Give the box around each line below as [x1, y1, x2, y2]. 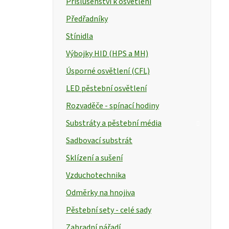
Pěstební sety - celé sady [66, 204, 151, 216]
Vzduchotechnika [66, 169, 126, 181]
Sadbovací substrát [66, 134, 132, 146]
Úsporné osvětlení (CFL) [66, 65, 150, 77]
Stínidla [66, 30, 93, 42]
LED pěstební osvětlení [66, 82, 147, 94]
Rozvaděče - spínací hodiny [66, 100, 159, 111]
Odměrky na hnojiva [66, 187, 135, 198]
